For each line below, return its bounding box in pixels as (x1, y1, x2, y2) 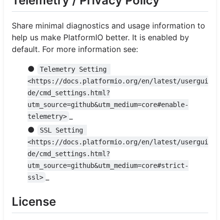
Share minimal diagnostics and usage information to (12, 21, 205, 31)
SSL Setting (40, 126, 87, 135)
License (12, 194, 56, 209)
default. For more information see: (12, 44, 138, 55)
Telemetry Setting (40, 65, 111, 74)
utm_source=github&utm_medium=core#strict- (27, 162, 189, 170)
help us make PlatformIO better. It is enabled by (12, 32, 189, 43)
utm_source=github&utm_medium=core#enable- (27, 101, 189, 109)
